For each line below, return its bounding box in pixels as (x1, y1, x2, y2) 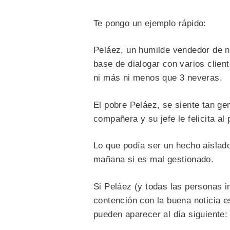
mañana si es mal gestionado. (93, 155, 214, 165)
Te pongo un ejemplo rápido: (93, 18, 206, 28)
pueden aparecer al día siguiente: (93, 209, 228, 219)
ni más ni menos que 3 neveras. (93, 73, 222, 83)
